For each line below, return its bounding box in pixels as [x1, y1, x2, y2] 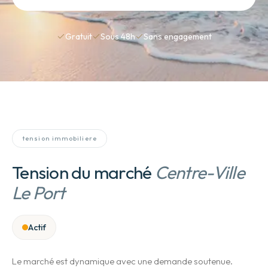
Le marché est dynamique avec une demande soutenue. [12, 255, 233, 267]
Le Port [12, 181, 65, 204]
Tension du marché [12, 161, 152, 184]
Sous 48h [100, 31, 135, 42]
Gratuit [65, 31, 92, 42]
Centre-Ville [154, 161, 245, 184]
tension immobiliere [22, 134, 97, 142]
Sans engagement [143, 31, 212, 42]
